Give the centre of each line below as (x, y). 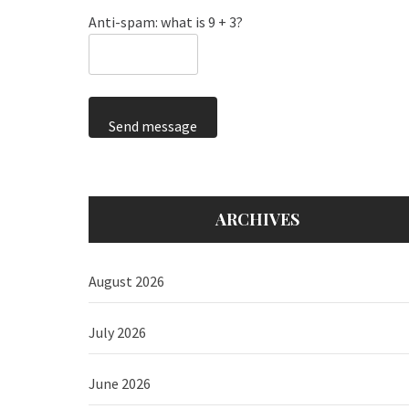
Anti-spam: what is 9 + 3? (166, 22)
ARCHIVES (257, 220)
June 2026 (120, 384)
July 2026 (117, 333)
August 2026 (126, 282)
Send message (153, 126)
